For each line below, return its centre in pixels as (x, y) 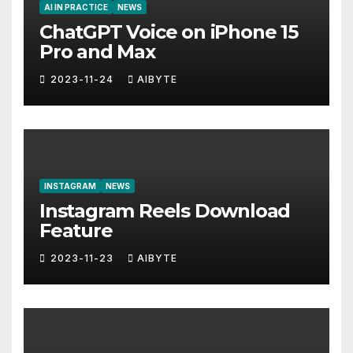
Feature (76, 231)
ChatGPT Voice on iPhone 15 (169, 32)
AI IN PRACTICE (76, 7)
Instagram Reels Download (165, 211)
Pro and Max (97, 52)
